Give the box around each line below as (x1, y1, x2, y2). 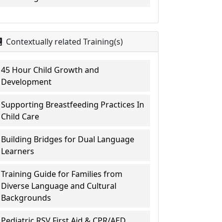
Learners (1, 146, 35, 157)
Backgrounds (1, 192, 52, 203)
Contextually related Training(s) (4, 36, 123, 47)
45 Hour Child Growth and (1, 64, 100, 75)
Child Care (1, 111, 40, 122)
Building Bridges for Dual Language (1, 134, 135, 145)
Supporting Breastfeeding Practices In (1, 99, 145, 110)
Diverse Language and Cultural (1, 180, 117, 191)
